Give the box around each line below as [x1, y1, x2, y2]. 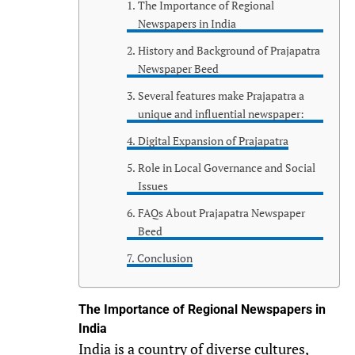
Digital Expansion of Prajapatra [137, 132, 288, 148]
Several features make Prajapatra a [137, 87, 304, 103]
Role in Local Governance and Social [137, 159, 315, 175]
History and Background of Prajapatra [137, 42, 320, 58]
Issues [137, 177, 168, 193]
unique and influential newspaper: [137, 105, 304, 121]
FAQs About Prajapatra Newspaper [137, 204, 305, 220]
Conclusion [136, 250, 193, 265]
